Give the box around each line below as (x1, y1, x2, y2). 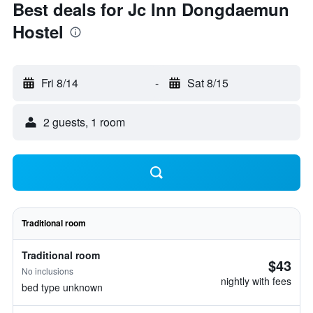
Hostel (13, 20, 64, 43)
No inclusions (22, 265, 73, 277)
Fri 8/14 (41, 75, 78, 91)
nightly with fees (221, 274, 291, 288)
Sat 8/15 (187, 75, 228, 91)
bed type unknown (22, 280, 103, 294)
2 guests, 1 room (43, 114, 125, 130)
